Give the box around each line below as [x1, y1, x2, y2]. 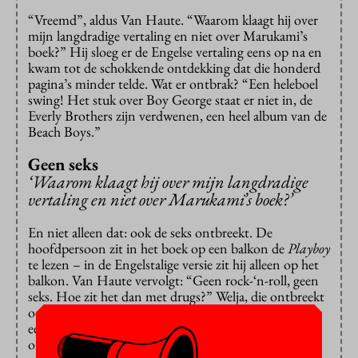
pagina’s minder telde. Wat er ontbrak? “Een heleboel [28, 74, 318, 93]
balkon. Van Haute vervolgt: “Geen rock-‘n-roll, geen [28, 271, 319, 290]
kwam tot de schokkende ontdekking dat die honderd [28, 58, 320, 78]
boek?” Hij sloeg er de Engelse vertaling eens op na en [28, 42, 322, 62]
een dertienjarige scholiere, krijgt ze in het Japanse [28, 319, 298, 338]
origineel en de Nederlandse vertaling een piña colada [28, 335, 318, 354]
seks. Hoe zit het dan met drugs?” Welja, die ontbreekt [28, 287, 324, 306]
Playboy [288, 239, 330, 258]
